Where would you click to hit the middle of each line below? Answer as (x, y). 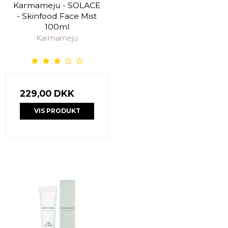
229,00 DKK (47, 94)
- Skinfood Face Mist (57, 16)
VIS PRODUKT (57, 111)
